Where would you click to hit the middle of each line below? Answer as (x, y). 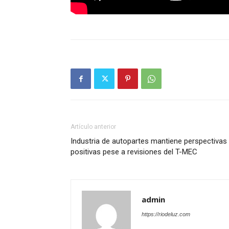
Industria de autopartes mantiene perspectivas (149, 141)
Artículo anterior (93, 127)
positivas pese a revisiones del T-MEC (134, 152)
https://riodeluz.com (166, 214)
